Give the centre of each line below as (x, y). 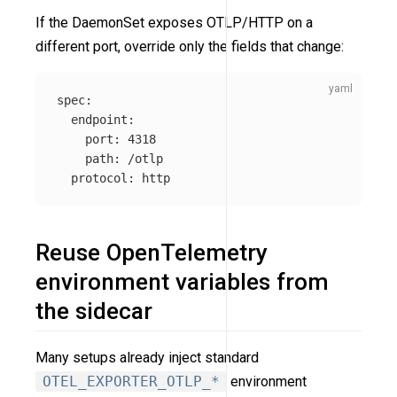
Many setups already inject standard (147, 357)
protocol (99, 178)
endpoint (99, 119)
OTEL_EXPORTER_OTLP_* (131, 381)
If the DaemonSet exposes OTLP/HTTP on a (174, 22)
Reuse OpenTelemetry (152, 253)
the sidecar (94, 311)
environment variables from (182, 282)
